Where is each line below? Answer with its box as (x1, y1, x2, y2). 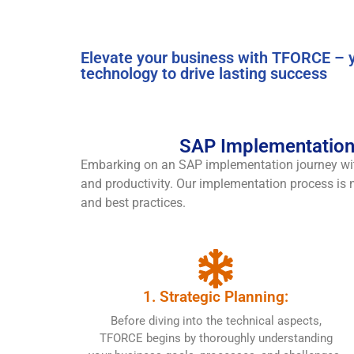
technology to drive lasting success (81, 63, 327, 83)
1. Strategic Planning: (143, 287, 289, 306)
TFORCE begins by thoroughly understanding (99, 330, 333, 345)
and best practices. (81, 194, 186, 210)
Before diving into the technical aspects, (110, 313, 322, 328)
